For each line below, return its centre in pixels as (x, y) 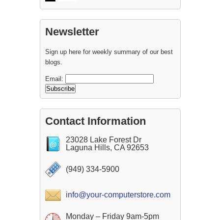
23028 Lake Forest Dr (103, 140)
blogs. (54, 62)
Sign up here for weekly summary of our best (109, 52)
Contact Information (95, 121)
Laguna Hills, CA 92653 (107, 148)
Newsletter (72, 32)
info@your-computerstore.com (118, 195)
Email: (55, 79)
